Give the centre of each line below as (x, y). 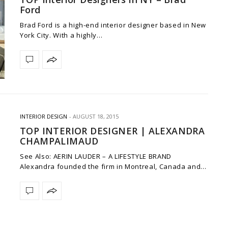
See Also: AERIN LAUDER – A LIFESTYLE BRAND (96, 156)
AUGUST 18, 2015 (96, 116)
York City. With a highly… (61, 35)
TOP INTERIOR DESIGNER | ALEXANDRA (112, 131)
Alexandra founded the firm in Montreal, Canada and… (113, 166)
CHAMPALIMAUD (59, 141)
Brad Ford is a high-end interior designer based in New (113, 25)
